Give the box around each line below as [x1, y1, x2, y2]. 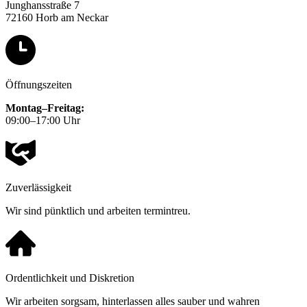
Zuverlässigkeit [5, 182, 71, 194]
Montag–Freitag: [5, 102, 84, 114]
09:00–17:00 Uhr [5, 114, 80, 127]
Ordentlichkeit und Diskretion [5, 272, 134, 284]
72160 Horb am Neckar [5, 12, 108, 24]
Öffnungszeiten [5, 79, 72, 91]
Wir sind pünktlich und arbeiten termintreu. [5, 205, 191, 217]
